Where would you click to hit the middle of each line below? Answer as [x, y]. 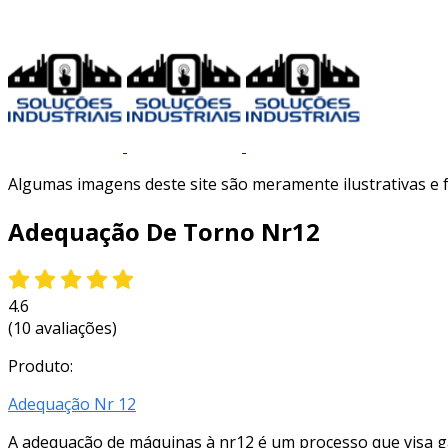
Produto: [40, 365]
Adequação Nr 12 [72, 403]
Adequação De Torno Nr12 [164, 231]
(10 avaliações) [62, 327]
